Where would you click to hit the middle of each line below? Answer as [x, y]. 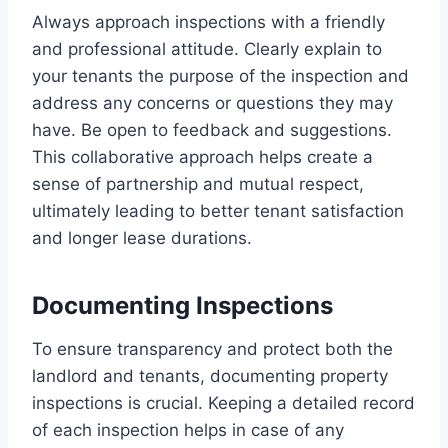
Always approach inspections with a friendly [208, 21]
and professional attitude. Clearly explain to [207, 48]
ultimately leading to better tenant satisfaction [218, 210]
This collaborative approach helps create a [202, 156]
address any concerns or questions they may [212, 102]
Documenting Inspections [182, 305]
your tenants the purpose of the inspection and [220, 75]
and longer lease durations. [142, 237]
